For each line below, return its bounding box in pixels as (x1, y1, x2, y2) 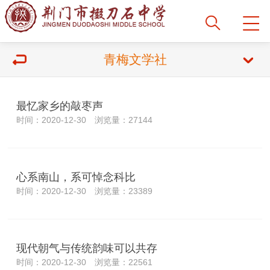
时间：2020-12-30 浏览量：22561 (16, 257, 153, 267)
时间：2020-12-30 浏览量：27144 (16, 115, 153, 125)
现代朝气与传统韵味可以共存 (16, 242, 158, 254)
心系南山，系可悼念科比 (16, 171, 136, 183)
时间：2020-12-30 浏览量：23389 (16, 186, 153, 196)
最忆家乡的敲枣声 (16, 100, 104, 112)
